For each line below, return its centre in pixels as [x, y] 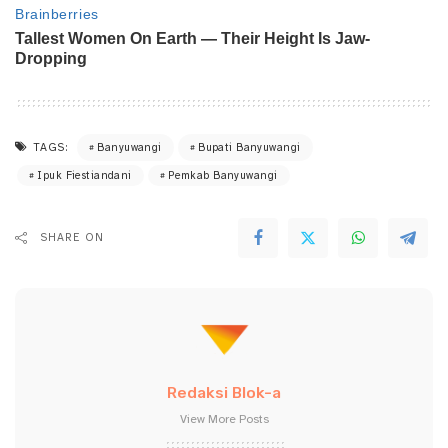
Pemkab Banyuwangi [223, 176]
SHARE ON [72, 238]
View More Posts [224, 419]
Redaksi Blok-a [224, 393]
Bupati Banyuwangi [249, 148]
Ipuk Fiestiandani [84, 176]
